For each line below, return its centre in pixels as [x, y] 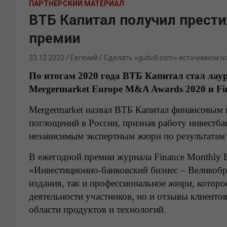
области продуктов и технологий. [98, 209]
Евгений [84, 58]
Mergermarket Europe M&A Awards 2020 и [123, 89]
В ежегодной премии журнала [91, 157]
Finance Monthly [187, 157]
